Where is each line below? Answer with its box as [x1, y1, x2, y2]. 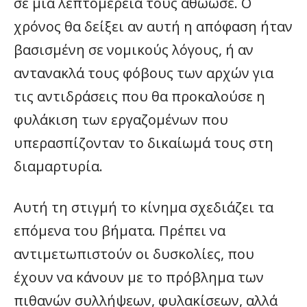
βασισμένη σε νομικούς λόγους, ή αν [14, 40, 254, 59]
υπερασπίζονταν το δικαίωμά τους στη [14, 134, 273, 152]
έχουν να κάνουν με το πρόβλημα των [14, 268, 264, 286]
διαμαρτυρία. [14, 157, 103, 175]
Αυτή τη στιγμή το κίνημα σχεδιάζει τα [14, 198, 273, 217]
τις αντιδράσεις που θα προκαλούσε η [14, 87, 265, 106]
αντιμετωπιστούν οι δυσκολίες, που [14, 245, 254, 263]
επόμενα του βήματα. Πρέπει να [14, 221, 225, 240]
